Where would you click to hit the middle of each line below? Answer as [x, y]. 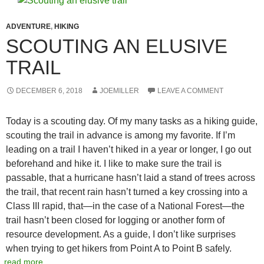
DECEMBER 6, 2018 [49, 90]
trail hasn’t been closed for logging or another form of [115, 220]
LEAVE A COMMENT [190, 90]
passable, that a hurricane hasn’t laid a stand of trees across [131, 177]
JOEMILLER [119, 90]
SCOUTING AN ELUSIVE [117, 46]
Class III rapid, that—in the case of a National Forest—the [125, 206]
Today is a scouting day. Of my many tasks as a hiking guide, [132, 121]
